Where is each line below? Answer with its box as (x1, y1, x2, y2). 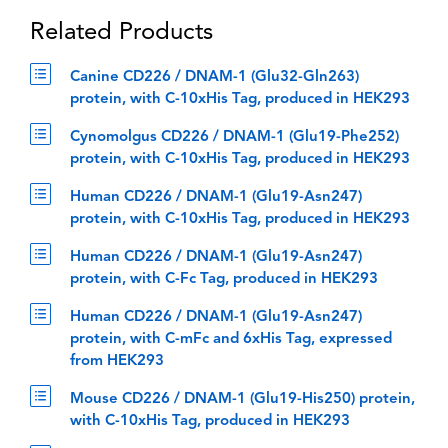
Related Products (30, 21, 213, 46)
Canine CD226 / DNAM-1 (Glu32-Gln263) (70, 70, 359, 86)
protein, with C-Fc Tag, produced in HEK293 (70, 272, 378, 288)
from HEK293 (70, 354, 164, 370)
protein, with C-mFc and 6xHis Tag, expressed (70, 332, 392, 348)
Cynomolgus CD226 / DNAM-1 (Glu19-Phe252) (70, 130, 399, 146)
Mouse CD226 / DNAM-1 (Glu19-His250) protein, (70, 392, 415, 408)
